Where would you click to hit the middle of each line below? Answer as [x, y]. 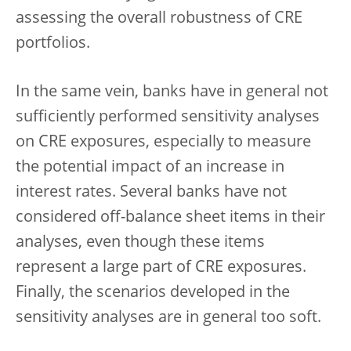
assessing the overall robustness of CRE [159, 19]
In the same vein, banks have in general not [172, 92]
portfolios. [53, 44]
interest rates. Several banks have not [151, 193]
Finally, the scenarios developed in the [153, 293]
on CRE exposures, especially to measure [163, 143]
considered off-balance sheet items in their [170, 218]
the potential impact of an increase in [150, 168]
